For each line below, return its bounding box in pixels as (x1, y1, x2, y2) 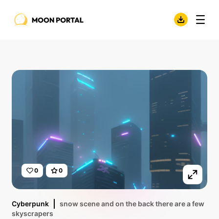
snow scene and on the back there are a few (60, 199, 204, 208)
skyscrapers (12, 209, 53, 218)
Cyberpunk (12, 199, 49, 208)
